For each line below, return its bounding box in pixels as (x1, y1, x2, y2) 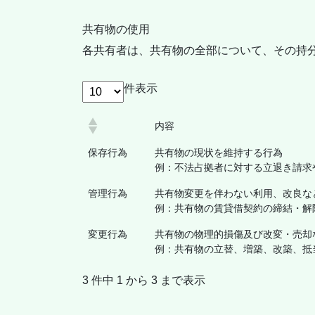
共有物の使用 (82, 23, 150, 36)
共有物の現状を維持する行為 (155, 147, 283, 159)
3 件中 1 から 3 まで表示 (82, 274, 205, 287)
